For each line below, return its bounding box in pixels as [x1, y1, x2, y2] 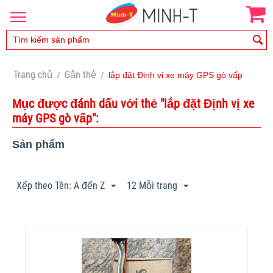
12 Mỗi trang [127, 179, 177, 191]
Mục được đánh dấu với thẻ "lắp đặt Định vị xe [12, 96, 254, 111]
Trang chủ [13, 68, 52, 80]
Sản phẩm [12, 138, 65, 151]
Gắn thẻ [65, 68, 96, 80]
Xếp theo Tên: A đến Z [16, 179, 105, 191]
